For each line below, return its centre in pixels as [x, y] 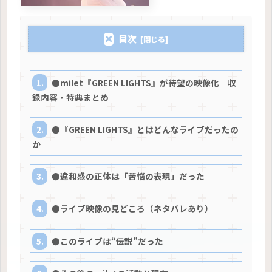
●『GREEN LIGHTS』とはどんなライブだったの [145, 130]
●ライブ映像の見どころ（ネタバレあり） [133, 209]
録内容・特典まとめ [70, 97]
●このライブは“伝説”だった [108, 241]
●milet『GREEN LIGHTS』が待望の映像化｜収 [144, 82]
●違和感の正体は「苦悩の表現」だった [128, 176]
